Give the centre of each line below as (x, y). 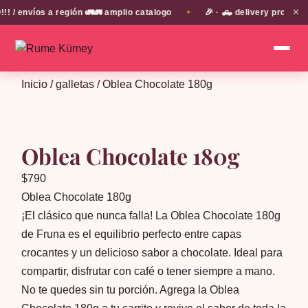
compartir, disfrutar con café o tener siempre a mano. (148, 271)
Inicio (35, 84)
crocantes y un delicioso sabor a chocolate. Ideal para (152, 253)
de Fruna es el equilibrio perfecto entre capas (132, 234)
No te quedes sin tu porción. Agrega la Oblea (131, 290)
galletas (75, 84)
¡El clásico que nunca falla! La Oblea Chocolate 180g (151, 216)
